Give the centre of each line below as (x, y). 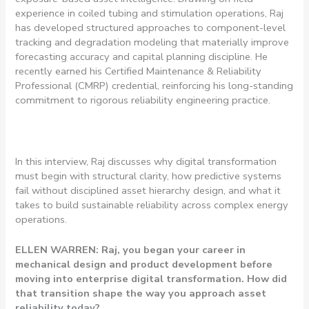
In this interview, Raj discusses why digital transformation (146, 161)
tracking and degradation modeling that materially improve (152, 42)
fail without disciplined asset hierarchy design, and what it (148, 190)
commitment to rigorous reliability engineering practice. (143, 100)
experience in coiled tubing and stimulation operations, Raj (150, 13)
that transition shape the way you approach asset (141, 293)
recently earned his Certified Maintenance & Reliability (139, 71)
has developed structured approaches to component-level (151, 27)
